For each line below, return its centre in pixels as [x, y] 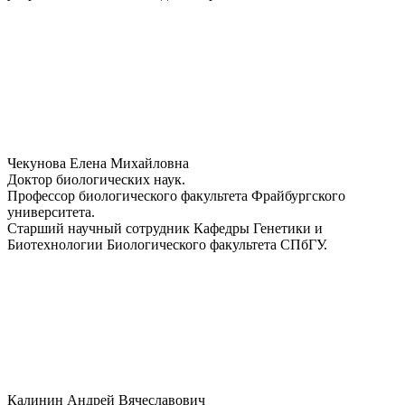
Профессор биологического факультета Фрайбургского [176, 195]
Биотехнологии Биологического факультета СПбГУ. [167, 244]
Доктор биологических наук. [96, 179]
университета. [51, 212]
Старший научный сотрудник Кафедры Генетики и [165, 228]
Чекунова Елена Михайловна [98, 163]
